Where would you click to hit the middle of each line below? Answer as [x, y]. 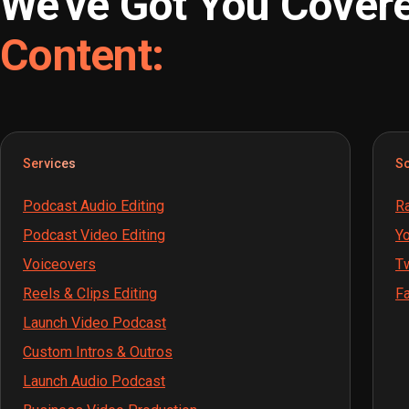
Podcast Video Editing [94, 236]
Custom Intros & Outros [98, 352]
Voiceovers [59, 265]
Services [49, 164]
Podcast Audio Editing [94, 206]
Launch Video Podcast [94, 323]
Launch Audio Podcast [94, 382]
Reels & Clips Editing [90, 294]
